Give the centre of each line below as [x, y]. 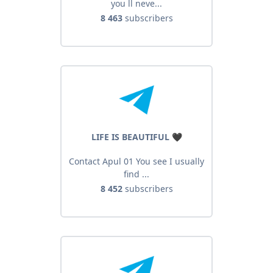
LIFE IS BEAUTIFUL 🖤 [136, 137]
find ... [136, 174]
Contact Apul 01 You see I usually [136, 161]
